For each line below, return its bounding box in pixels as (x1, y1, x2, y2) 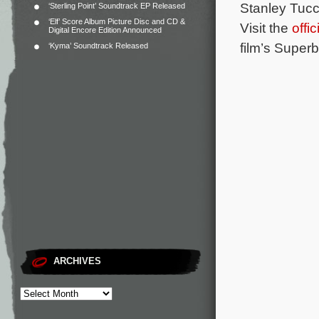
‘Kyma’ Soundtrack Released (48, 41, 148, 50)
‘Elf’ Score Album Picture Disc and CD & (48, 17, 185, 26)
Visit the (240, 20, 292, 36)
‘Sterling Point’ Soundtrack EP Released (48, 1, 185, 10)
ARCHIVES (53, 256, 101, 266)
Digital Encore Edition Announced (48, 26, 162, 34)
